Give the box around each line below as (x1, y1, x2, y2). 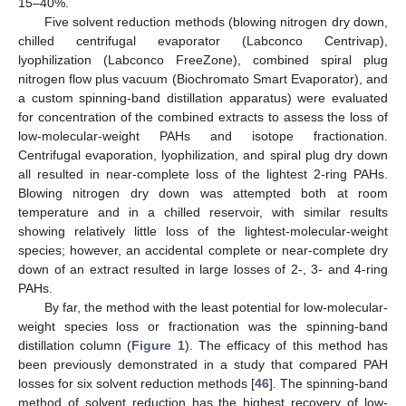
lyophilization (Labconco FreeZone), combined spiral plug (18, 52, 388, 67)
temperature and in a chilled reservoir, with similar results (18, 204, 388, 219)
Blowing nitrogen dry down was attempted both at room (18, 185, 388, 200)
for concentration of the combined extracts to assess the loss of (18, 109, 388, 124)
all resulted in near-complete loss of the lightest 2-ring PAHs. (18, 166, 388, 181)
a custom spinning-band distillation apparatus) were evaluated (18, 90, 388, 105)
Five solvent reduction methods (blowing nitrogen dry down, (43, 14, 388, 29)
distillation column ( (18, 337, 132, 353)
